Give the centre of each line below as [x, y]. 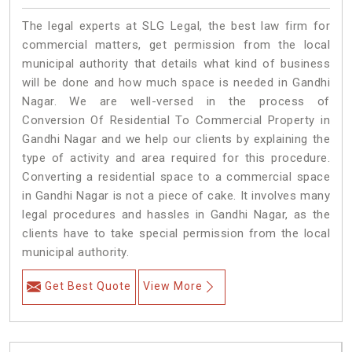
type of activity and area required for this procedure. [176, 158]
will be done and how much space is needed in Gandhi [176, 83]
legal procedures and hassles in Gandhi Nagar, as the [176, 215]
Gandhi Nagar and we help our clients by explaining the [176, 139]
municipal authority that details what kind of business [176, 64]
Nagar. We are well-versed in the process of [176, 102]
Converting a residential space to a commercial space [176, 177]
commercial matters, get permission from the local [176, 45]
